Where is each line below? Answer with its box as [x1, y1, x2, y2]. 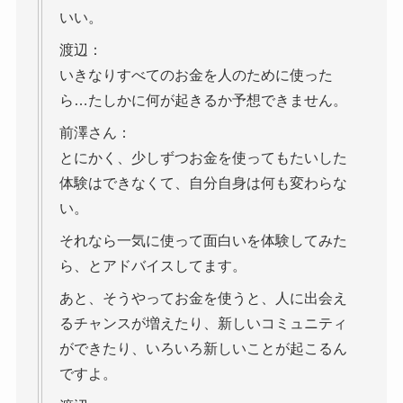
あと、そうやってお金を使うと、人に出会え [58, 291, 347, 307]
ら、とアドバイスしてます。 [58, 258, 246, 274]
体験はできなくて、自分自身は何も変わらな [58, 175, 347, 192]
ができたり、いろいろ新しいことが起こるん [58, 341, 347, 357]
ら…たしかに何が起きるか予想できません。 [58, 93, 347, 109]
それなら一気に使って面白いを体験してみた [58, 233, 347, 249]
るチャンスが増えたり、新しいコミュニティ [58, 316, 347, 332]
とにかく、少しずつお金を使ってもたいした [58, 150, 347, 166]
